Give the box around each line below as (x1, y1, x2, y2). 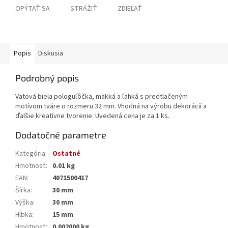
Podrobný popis (15, 72, 79, 84)
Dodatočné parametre (15, 129, 106, 141)
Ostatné (52, 149, 80, 159)
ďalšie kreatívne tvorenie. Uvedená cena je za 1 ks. (15, 111, 169, 122)
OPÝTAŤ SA (15, 4, 50, 14)
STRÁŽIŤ (70, 4, 97, 14)
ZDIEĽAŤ (118, 4, 142, 14)
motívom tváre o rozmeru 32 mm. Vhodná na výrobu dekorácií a (15, 101, 207, 112)
